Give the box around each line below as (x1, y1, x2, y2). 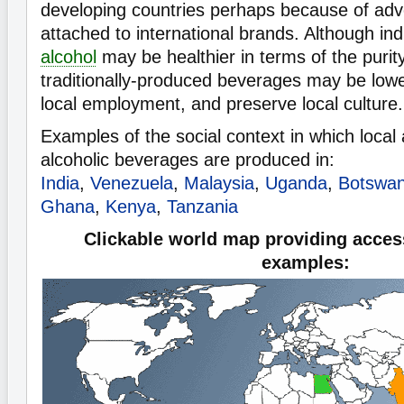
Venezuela (90, 173, 173, 194)
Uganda (265, 173, 327, 194)
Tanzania (167, 197, 238, 217)
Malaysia (184, 173, 254, 194)
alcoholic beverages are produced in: (41, 150, 335, 170)
